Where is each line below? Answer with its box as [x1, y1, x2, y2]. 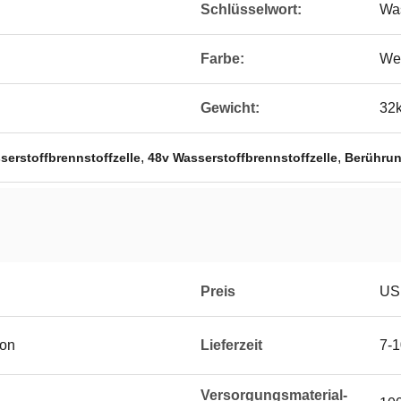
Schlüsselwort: [200, 2, 302, 17]
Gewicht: [200, 100, 260, 115]
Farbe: [200, 51, 244, 66]
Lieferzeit [200, 337, 262, 353]
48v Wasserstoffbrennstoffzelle [148, 150, 337, 165]
